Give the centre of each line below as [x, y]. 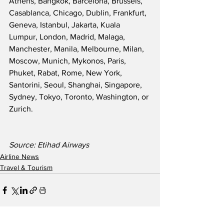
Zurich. [22, 109]
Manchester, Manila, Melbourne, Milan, [77, 49]
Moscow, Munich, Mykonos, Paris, [68, 61]
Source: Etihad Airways [49, 145]
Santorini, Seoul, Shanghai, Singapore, [76, 85]
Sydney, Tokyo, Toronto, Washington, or [80, 97]
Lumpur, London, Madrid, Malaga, [68, 37]
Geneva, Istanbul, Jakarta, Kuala [65, 25]
